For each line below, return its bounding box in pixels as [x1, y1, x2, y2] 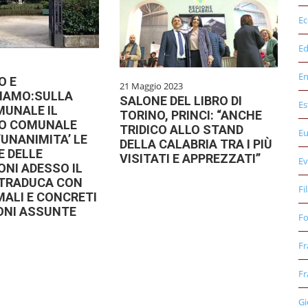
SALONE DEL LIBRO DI [119, 93, 242, 109]
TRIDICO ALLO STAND [119, 122, 243, 137]
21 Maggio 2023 [119, 80, 183, 93]
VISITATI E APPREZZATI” [119, 151, 261, 166]
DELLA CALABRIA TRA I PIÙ [119, 137, 272, 152]
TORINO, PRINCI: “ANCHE [119, 108, 262, 123]
